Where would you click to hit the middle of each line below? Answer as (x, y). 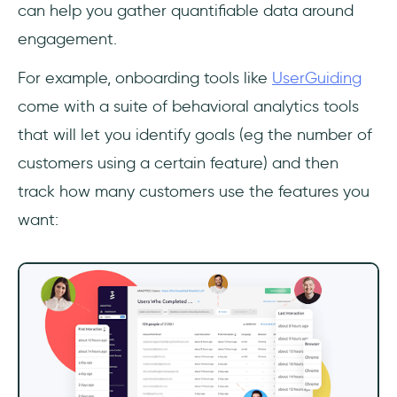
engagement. (67, 39)
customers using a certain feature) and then (178, 163)
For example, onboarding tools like (145, 78)
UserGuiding (317, 78)
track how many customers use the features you (194, 191)
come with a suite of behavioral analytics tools (188, 106)
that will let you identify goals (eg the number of (195, 134)
